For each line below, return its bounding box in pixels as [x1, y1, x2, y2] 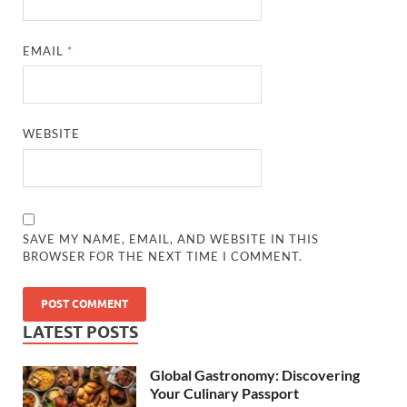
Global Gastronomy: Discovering [150, 365, 360, 383]
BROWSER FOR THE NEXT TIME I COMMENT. [23, 248, 303, 263]
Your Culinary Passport [150, 383, 299, 402]
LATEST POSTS [23, 322, 138, 342]
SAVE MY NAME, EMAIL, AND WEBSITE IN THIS [23, 231, 320, 246]
